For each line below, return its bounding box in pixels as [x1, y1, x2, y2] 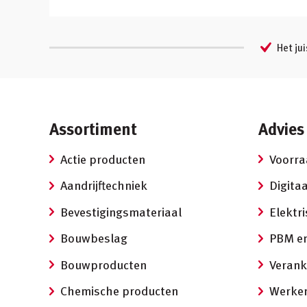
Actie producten [60, 149, 145, 169]
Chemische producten [60, 281, 178, 300]
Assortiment [49, 116, 137, 140]
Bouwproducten [60, 255, 147, 274]
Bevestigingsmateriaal [60, 202, 182, 221]
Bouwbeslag [60, 228, 127, 247]
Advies [258, 116, 304, 140]
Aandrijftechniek [60, 175, 147, 195]
